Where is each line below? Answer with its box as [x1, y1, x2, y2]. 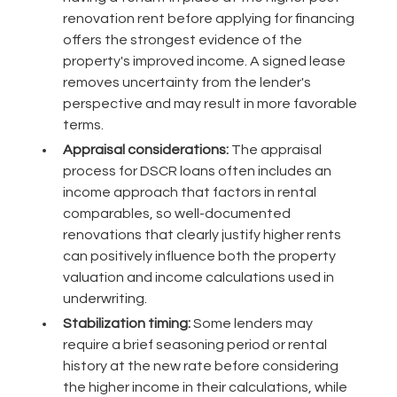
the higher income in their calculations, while [62, 380, 347, 395]
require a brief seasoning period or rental [62, 338, 327, 353]
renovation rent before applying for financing [62, 12, 354, 27]
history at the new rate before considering [62, 359, 339, 374]
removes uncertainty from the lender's [62, 75, 311, 90]
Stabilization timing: [62, 316, 191, 331]
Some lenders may [190, 316, 313, 331]
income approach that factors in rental [62, 185, 316, 200]
